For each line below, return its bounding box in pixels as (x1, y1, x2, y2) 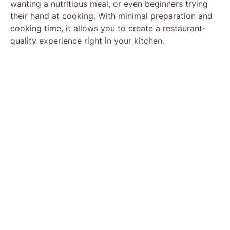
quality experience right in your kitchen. (10, 35, 164, 46)
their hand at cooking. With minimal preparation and (10, 10, 213, 21)
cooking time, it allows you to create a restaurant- (10, 23, 206, 33)
